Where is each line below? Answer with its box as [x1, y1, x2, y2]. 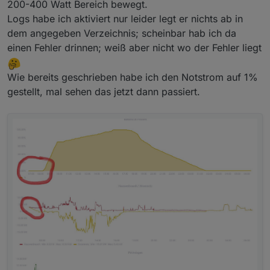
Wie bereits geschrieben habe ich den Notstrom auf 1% [7, 71, 258, 83]
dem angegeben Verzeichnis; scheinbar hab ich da [7, 27, 236, 40]
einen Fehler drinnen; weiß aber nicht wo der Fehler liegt [7, 42, 262, 54]
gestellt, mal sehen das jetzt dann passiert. [7, 85, 200, 98]
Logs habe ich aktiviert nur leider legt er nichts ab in [7, 13, 243, 25]
